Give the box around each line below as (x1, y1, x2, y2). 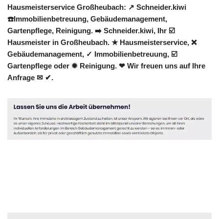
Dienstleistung (101, 187, 146, 196)
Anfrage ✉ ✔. (7, 73, 53, 82)
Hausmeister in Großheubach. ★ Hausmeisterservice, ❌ (7, 38, 197, 47)
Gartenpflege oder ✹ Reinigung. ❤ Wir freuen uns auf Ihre (7, 62, 205, 70)
